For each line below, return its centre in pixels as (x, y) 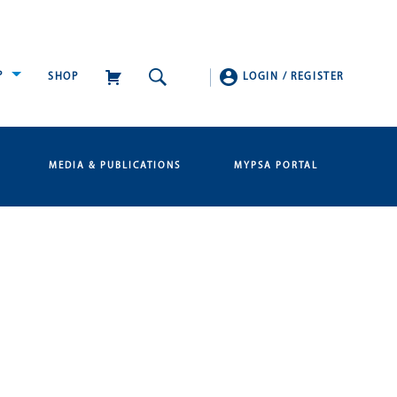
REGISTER (317, 77)
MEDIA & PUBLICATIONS (114, 166)
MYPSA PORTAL (276, 166)
